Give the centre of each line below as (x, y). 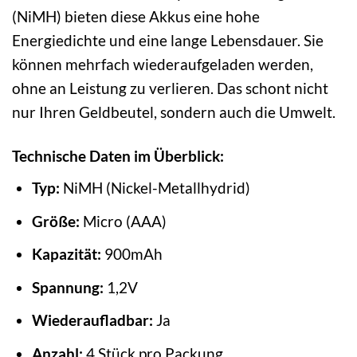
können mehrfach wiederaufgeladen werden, (163, 65)
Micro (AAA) (123, 221)
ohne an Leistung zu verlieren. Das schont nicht (170, 88)
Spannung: (67, 287)
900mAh (131, 254)
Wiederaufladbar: (92, 320)
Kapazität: (66, 254)
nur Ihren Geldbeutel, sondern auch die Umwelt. (174, 112)
